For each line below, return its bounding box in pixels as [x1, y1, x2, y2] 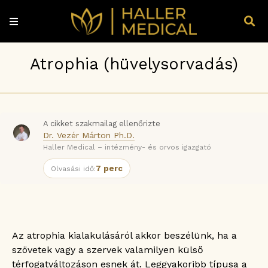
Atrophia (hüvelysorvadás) [30, 54, 238, 74]
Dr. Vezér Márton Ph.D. [43, 130, 135, 140]
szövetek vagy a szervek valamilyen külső [12, 243, 203, 255]
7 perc [96, 163, 123, 173]
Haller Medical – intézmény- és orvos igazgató [43, 142, 211, 151]
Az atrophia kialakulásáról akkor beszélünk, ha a [12, 229, 237, 241]
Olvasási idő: [51, 164, 96, 173]
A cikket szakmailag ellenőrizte [43, 118, 160, 128]
